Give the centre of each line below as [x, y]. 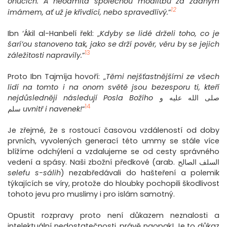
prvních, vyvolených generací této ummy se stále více [113, 141]
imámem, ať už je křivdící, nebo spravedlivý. [88, 12]
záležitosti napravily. [45, 55]
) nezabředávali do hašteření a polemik [140, 173]
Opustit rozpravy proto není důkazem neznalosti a [113, 216]
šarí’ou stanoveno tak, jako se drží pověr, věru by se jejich [113, 44]
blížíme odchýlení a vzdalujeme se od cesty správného [113, 152]
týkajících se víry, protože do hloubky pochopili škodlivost [113, 184]
